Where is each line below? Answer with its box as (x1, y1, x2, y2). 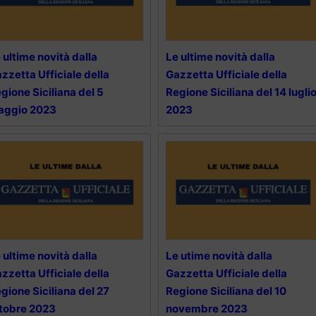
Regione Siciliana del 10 (165, 284, 286, 298)
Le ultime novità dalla (165, 49, 275, 63)
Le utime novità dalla (165, 248, 272, 262)
